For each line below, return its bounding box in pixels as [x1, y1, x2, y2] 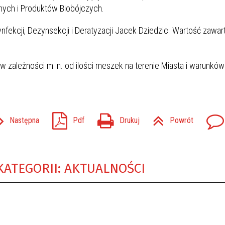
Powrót [170, 116, 193, 125]
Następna [10, 116, 39, 125]
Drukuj [120, 116, 140, 125]
